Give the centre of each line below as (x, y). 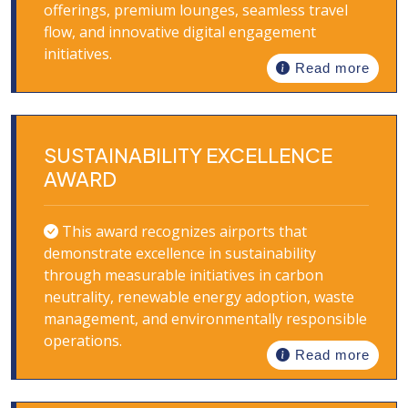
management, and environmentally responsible (205, 319)
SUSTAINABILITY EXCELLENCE (188, 155)
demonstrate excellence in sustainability (180, 253)
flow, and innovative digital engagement (180, 32)
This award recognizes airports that (183, 231)
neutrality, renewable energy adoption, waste (199, 297)
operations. (83, 341)
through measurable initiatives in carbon (184, 275)
